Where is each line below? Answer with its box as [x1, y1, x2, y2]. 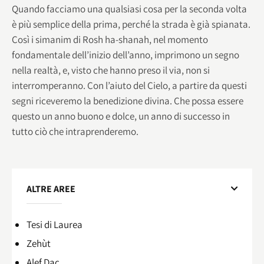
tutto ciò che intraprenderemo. [12, 124, 138, 138]
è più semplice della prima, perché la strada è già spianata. [12, 17, 250, 31]
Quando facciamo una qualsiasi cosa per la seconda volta [12, 2, 247, 15]
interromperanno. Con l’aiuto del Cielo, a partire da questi [12, 78, 247, 92]
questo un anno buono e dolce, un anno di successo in [12, 109, 230, 123]
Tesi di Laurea [27, 217, 82, 231]
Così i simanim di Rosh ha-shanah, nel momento [12, 32, 208, 46]
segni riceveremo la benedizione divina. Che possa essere [12, 94, 243, 107]
